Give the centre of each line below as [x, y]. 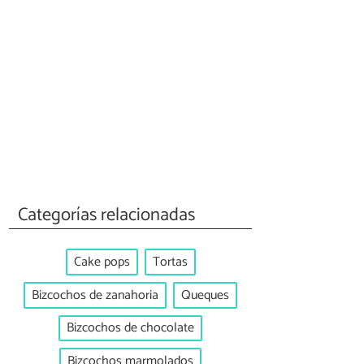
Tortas [170, 262]
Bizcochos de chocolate [130, 328]
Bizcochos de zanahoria [95, 295]
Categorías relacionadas [107, 214]
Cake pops [102, 262]
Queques [205, 295]
